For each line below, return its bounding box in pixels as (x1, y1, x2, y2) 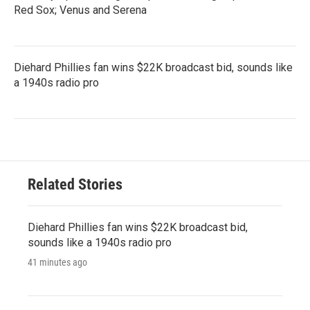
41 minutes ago (28, 256, 87, 268)
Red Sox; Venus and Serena (14, 3, 147, 17)
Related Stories (28, 175, 122, 193)
